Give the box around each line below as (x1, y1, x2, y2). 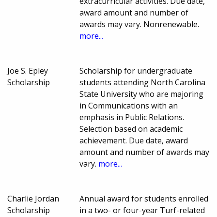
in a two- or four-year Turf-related (79, 205, 205, 216)
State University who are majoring (79, 89, 204, 100)
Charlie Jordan (7, 193, 59, 204)
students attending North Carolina (79, 77, 206, 88)
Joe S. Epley (7, 65, 48, 77)
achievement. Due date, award (79, 135, 188, 146)
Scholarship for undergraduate (79, 65, 193, 77)
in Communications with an (79, 100, 178, 111)
